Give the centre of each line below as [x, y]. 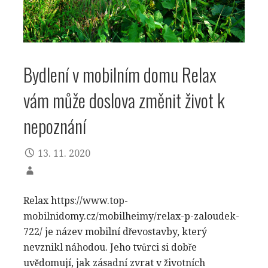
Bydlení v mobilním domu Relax [120, 74]
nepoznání [55, 125]
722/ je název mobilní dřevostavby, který [115, 232]
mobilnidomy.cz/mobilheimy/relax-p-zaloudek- [131, 217]
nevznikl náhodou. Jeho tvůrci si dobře [110, 248]
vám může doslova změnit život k [124, 100]
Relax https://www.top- [76, 201]
